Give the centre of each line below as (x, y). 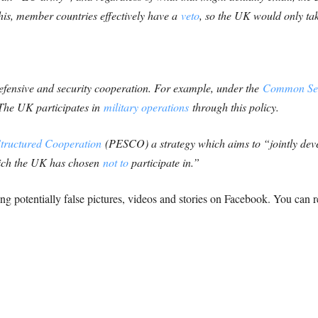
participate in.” (164, 162)
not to (115, 162)
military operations (146, 107)
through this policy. (234, 107)
